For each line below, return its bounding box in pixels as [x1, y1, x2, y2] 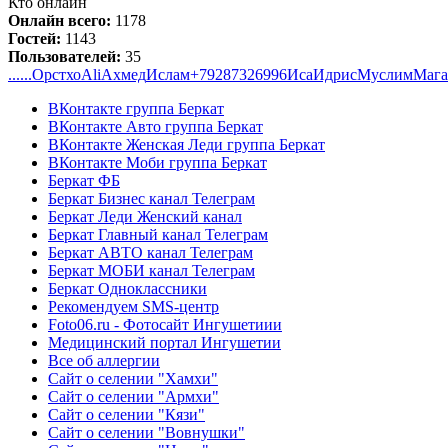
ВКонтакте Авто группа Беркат [48, 117, 263, 135]
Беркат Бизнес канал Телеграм [48, 189, 255, 207]
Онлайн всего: [8, 11, 115, 29]
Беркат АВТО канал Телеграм [48, 243, 253, 261]
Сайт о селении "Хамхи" [48, 369, 218, 387]
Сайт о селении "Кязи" [48, 405, 205, 423]
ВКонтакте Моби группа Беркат [48, 153, 267, 171]
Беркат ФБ [48, 171, 120, 189]
